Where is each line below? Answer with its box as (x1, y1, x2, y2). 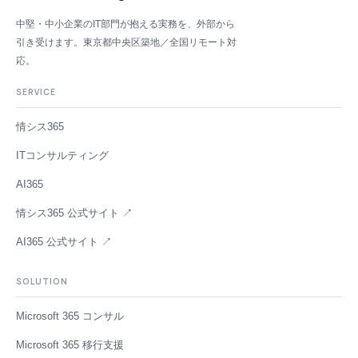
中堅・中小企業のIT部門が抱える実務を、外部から (16, 18, 236, 30)
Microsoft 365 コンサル (16, 311, 125, 323)
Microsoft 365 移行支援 (16, 340, 125, 352)
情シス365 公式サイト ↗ (16, 208, 133, 220)
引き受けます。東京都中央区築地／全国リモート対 (16, 37, 237, 49)
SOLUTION (16, 276, 69, 288)
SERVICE (16, 86, 57, 98)
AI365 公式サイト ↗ (16, 237, 113, 249)
